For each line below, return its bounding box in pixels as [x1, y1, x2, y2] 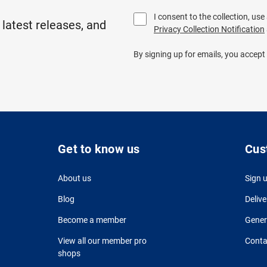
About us [58, 173, 92, 183]
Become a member [58, 215, 127, 225]
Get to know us [58, 141, 140, 156]
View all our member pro [58, 235, 147, 246]
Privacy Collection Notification [154, 24, 265, 34]
